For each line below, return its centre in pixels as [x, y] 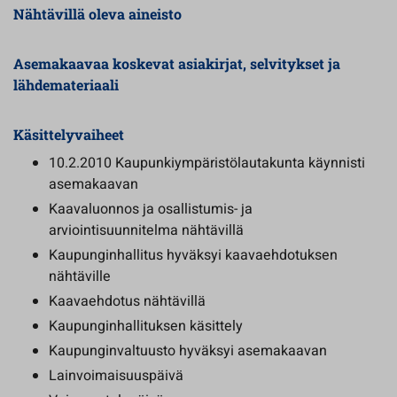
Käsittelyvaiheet [69, 134]
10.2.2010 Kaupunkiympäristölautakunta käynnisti [207, 163]
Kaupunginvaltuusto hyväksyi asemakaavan [188, 351]
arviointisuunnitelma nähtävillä [146, 230]
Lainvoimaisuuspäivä [116, 376]
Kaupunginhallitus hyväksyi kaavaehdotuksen [193, 255]
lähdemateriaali [66, 85]
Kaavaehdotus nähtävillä [127, 301]
